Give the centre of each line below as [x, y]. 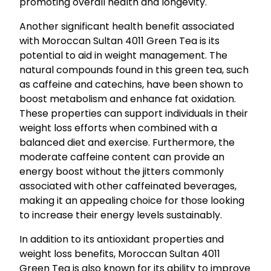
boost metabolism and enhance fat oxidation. [128, 99]
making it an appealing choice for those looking [132, 201]
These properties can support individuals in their [134, 114]
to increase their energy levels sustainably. [121, 215]
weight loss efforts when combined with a [118, 128]
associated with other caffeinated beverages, [128, 186]
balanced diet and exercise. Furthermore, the [127, 143]
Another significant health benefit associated [127, 27]
